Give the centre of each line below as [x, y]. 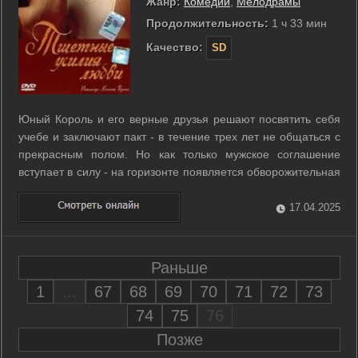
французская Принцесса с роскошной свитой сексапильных [179, 190]
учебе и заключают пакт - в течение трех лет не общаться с [179, 137]
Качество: [175, 48]
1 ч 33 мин [298, 24]
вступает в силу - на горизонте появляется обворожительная [179, 172]
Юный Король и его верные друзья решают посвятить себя [179, 119]
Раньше [179, 267]
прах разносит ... [62, 225]
